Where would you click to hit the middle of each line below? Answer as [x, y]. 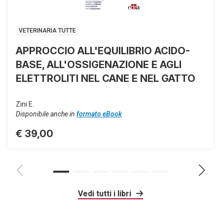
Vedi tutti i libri [106, 194]
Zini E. [25, 104]
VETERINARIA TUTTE [47, 31]
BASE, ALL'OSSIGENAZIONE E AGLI [99, 65]
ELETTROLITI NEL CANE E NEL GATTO [106, 78]
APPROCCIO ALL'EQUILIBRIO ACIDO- [103, 51]
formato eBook [99, 114]
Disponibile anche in [46, 114]
